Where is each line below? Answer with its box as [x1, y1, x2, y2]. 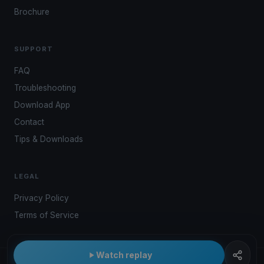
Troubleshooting [14, 83, 76, 93]
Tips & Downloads [14, 134, 83, 144]
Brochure [14, 7, 49, 16]
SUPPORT [14, 45, 53, 53]
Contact [14, 117, 44, 127]
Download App [14, 100, 70, 110]
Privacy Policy [14, 193, 69, 203]
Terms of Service [14, 210, 79, 220]
